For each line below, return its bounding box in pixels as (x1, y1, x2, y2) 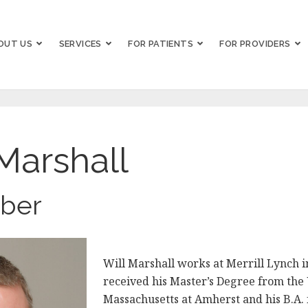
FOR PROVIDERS (219, 38, 291, 49)
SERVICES (58, 38, 102, 49)
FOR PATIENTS (128, 38, 194, 49)
